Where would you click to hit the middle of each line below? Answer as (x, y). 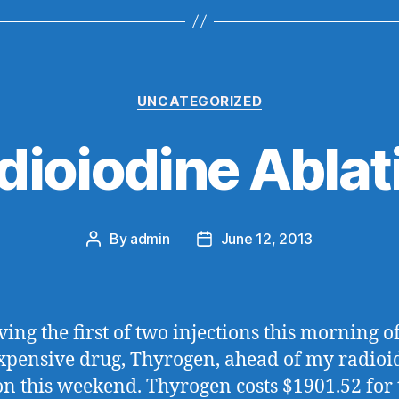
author (114, 262)
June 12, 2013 (267, 239)
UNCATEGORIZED (199, 101)
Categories (238, 93)
